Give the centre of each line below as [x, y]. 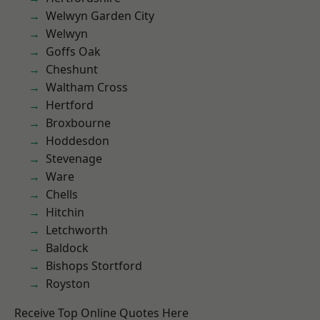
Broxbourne [78, 123]
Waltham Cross [87, 87]
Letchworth [77, 230]
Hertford [70, 105]
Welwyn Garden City [100, 16]
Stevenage [74, 159]
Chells [62, 194]
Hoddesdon [77, 141]
